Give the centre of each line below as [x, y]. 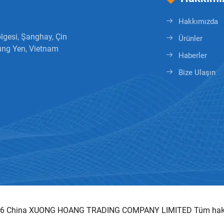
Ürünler [191, 38]
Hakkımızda [198, 21]
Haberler [193, 55]
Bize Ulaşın [197, 72]
